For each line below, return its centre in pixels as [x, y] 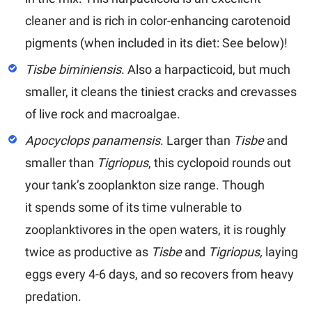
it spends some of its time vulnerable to [133, 207]
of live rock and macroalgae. [103, 114]
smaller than [61, 162]
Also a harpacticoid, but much [209, 69]
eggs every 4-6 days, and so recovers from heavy [159, 274]
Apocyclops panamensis [93, 140]
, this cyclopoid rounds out [220, 162]
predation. [53, 296]
